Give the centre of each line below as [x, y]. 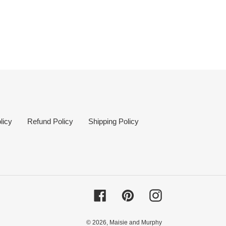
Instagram [178, 194]
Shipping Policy [113, 121]
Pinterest [148, 194]
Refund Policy [50, 121]
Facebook [122, 194]
